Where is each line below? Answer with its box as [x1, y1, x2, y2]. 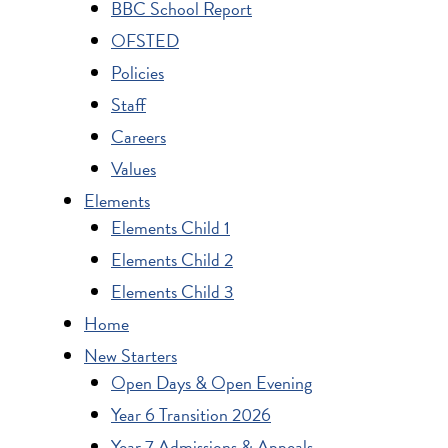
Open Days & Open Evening [111, 368, 312, 396]
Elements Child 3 [111, 277, 234, 305]
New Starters [84, 341, 177, 369]
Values [111, 154, 156, 182]
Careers [111, 122, 166, 150]
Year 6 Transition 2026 [111, 400, 271, 428]
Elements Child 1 [111, 213, 230, 241]
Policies [111, 58, 164, 86]
